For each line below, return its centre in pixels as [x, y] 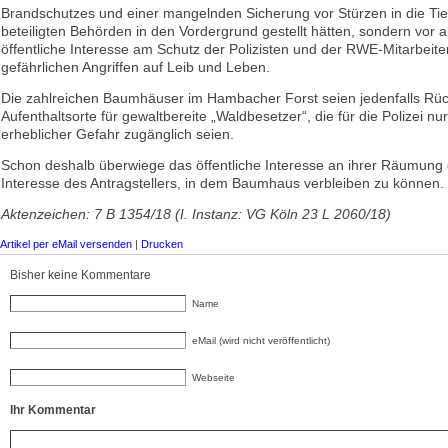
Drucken [162, 244]
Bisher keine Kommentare [80, 275]
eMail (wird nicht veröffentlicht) [261, 340]
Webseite [213, 377]
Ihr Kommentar [53, 410]
